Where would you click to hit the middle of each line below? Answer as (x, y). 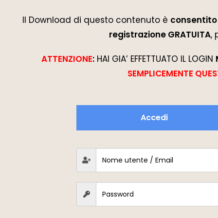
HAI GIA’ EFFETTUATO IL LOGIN (155, 59)
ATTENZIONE (67, 59)
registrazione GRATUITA (160, 35)
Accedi (154, 118)
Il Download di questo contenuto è (96, 20)
